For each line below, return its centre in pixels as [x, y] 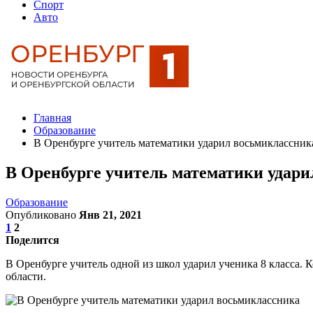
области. [26, 276]
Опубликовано [42, 214]
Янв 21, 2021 [110, 214]
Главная [52, 118]
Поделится [32, 240]
